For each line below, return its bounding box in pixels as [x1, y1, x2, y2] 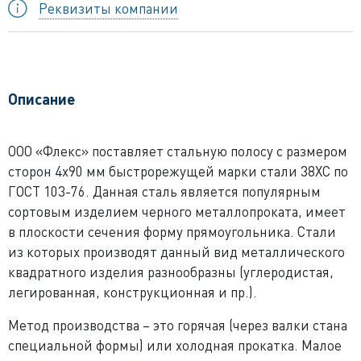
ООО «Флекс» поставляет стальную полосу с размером [8, 142, 347, 160]
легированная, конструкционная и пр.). [8, 283, 257, 301]
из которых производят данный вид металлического [8, 243, 345, 260]
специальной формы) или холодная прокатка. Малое [8, 336, 342, 354]
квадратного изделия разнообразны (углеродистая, [8, 263, 334, 280]
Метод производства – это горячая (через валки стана [8, 316, 347, 334]
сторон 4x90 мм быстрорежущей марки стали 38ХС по [8, 162, 348, 180]
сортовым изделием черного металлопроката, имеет [8, 202, 346, 220]
